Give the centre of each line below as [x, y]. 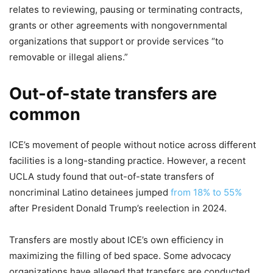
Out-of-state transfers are [113, 93]
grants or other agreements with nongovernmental [118, 25]
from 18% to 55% [206, 192]
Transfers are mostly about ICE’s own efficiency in [116, 239]
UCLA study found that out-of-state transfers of [112, 176]
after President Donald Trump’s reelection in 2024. [118, 208]
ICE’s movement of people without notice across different [133, 144]
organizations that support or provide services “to [116, 41]
